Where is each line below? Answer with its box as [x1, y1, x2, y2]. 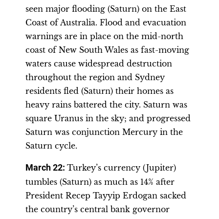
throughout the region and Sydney [25, 72, 165, 82]
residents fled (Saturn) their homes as [25, 86, 174, 96]
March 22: [25, 163, 67, 173]
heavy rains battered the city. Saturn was [25, 100, 187, 109]
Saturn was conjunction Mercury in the [25, 127, 183, 137]
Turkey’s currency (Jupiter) [67, 163, 176, 173]
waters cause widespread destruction [25, 59, 172, 68]
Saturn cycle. [25, 141, 77, 151]
